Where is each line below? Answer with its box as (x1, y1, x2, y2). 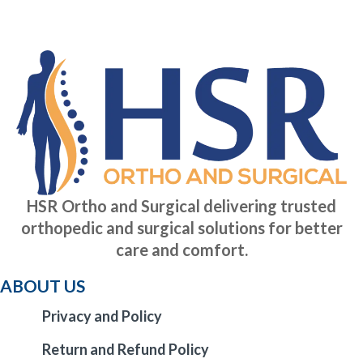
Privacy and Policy (42, 307, 162, 326)
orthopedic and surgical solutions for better (20, 218, 343, 238)
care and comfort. (115, 240, 248, 260)
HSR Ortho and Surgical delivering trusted (27, 196, 336, 216)
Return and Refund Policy (42, 340, 209, 359)
